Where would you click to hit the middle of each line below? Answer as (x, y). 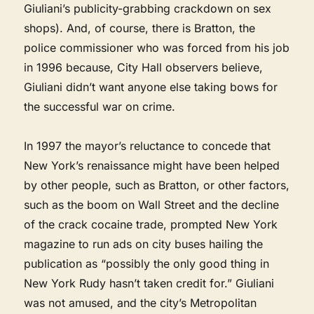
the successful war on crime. (100, 106)
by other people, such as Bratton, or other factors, (157, 185)
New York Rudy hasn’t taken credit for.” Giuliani (149, 283)
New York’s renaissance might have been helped (152, 165)
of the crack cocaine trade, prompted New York (151, 224)
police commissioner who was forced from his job (157, 47)
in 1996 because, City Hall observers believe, (144, 67)
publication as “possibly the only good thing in (147, 263)
